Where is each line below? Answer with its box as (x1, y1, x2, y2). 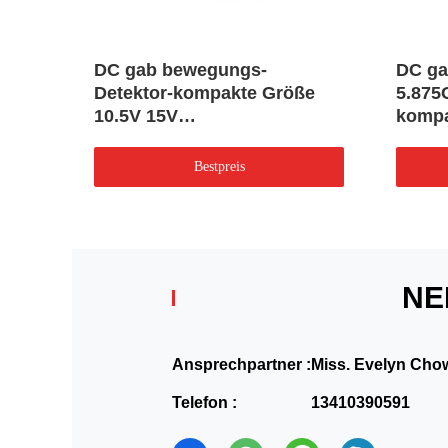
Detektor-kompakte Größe (94, 83, 315, 104)
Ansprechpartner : (172, 356, 311, 374)
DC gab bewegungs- (94, 60, 267, 81)
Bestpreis (193, 159, 245, 175)
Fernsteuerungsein (94, 129, 256, 150)
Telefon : (172, 394, 237, 412)
